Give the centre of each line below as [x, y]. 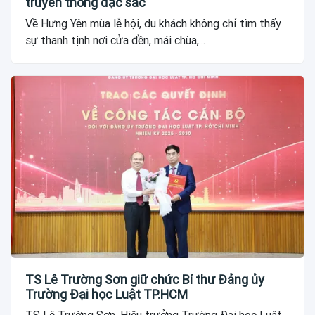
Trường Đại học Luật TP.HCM [107, 295]
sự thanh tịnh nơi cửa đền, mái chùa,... [115, 40]
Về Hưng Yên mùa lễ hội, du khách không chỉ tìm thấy [153, 23]
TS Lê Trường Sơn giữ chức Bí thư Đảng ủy [145, 280]
